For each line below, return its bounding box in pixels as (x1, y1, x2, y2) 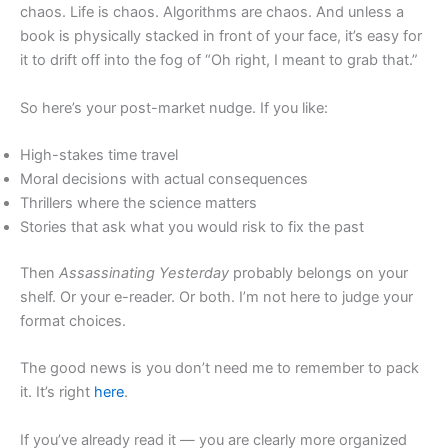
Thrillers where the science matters (20, 194, 257, 213)
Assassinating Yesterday (59, 263, 229, 282)
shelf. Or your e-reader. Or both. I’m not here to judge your (20, 287, 413, 306)
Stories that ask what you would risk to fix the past (20, 218, 364, 237)
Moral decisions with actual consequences (20, 170, 308, 189)
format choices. (20, 311, 126, 330)
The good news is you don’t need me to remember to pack (20, 359, 419, 378)
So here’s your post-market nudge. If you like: (20, 98, 328, 117)
